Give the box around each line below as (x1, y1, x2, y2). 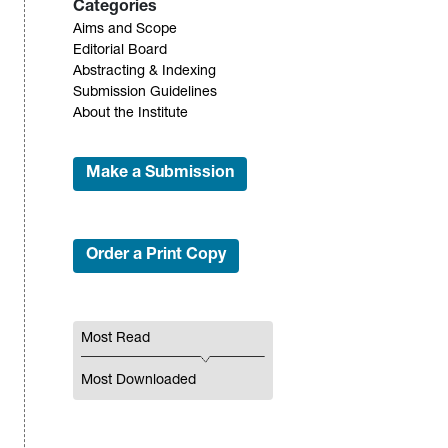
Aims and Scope (72, 23, 177, 38)
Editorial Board (72, 44, 167, 59)
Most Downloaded (80, 374, 196, 389)
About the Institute (72, 107, 188, 122)
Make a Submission (85, 166, 234, 183)
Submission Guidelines (72, 86, 217, 101)
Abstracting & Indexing (72, 65, 216, 80)
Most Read (80, 332, 150, 347)
